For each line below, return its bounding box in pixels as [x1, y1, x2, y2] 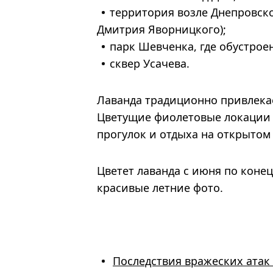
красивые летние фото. [97, 180, 223, 196]
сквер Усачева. [110, 56, 190, 71]
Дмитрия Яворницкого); [97, 22, 226, 37]
